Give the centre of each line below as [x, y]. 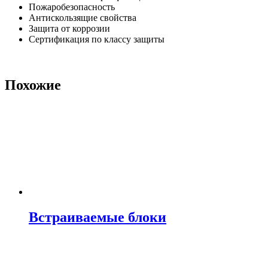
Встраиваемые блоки [98, 217]
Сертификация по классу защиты [97, 39]
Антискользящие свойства [83, 18]
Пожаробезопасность [72, 7]
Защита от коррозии [69, 29]
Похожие [33, 85]
